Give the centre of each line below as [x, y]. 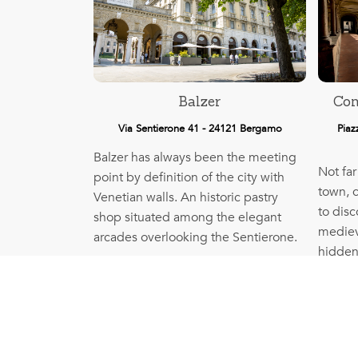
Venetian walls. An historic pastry [186, 198]
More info [200, 271]
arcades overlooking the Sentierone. [195, 238]
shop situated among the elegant [187, 218]
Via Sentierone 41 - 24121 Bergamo [200, 129]
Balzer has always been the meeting [195, 158]
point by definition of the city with [189, 178]
